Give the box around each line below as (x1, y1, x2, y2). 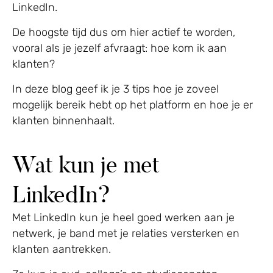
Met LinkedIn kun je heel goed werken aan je (12, 211, 235, 225)
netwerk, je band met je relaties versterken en (12, 227, 239, 241)
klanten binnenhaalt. (12, 114, 115, 128)
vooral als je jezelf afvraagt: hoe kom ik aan (12, 41, 227, 55)
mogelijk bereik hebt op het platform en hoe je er (12, 98, 253, 112)
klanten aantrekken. (12, 243, 111, 257)
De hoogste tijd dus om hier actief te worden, (12, 26, 235, 40)
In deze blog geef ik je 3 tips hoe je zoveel (12, 82, 219, 96)
